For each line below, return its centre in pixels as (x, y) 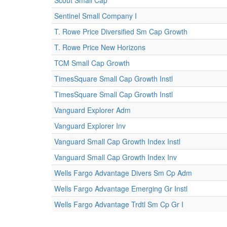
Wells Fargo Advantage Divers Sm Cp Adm (123, 173)
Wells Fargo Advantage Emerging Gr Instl (121, 188)
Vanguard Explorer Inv (90, 126)
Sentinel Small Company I (96, 16)
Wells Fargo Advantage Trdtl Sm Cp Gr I (119, 204)
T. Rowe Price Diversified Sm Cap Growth (121, 31)
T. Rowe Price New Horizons (100, 47)
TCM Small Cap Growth (92, 63)
